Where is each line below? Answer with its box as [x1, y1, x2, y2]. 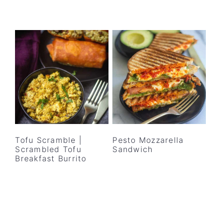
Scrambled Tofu [15, 144, 81, 154]
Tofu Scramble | [15, 135, 82, 145]
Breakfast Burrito [15, 153, 87, 163]
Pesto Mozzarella [112, 135, 184, 145]
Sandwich [112, 144, 153, 154]
